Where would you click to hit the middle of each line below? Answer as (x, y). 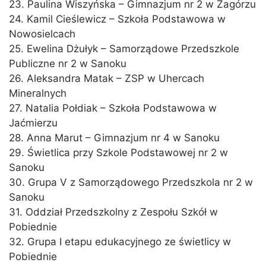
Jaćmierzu (33, 123)
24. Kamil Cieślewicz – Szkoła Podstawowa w (117, 19)
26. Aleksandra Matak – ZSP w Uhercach (107, 79)
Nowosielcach (42, 34)
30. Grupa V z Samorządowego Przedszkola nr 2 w (131, 183)
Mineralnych (38, 94)
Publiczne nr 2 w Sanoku (68, 64)
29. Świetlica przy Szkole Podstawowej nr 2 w (118, 153)
